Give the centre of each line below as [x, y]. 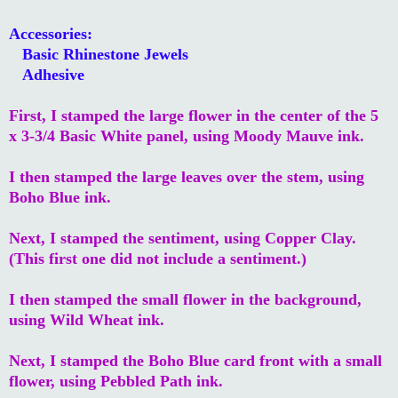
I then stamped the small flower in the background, [185, 299]
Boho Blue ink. [60, 197]
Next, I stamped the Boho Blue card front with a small [195, 360]
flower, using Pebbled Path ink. [118, 381]
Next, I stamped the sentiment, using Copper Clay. [183, 238]
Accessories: [51, 33]
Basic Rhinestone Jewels [99, 54]
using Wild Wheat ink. [87, 319]
